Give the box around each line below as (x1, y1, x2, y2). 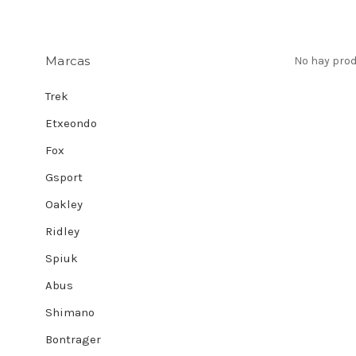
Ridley (45, 224, 79, 238)
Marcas (45, 53, 91, 68)
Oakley (45, 197, 83, 211)
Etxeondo (45, 116, 97, 130)
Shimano (45, 305, 95, 319)
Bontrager (45, 332, 101, 346)
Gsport (45, 170, 83, 184)
